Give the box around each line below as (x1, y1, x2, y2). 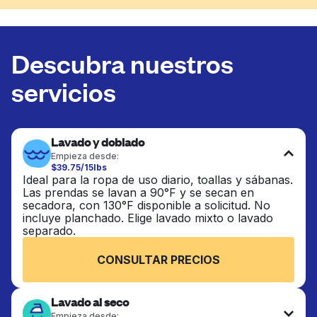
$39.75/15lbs (51, 162, 107, 173)
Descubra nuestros (11, 46, 234, 79)
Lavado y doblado (51, 134, 144, 150)
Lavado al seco (51, 294, 129, 310)
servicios (11, 74, 116, 108)
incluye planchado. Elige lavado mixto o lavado (23, 211, 273, 225)
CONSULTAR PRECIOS (97, 253, 220, 267)
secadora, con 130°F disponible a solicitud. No (23, 198, 270, 212)
